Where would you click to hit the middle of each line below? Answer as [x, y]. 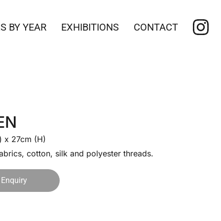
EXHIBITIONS [90, 27]
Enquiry [14, 180]
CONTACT [156, 27]
